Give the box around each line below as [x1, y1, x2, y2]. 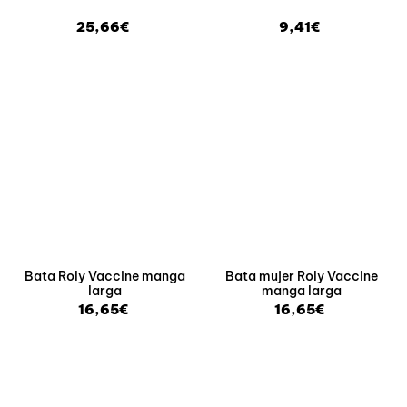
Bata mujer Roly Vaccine [225, 267, 379, 284]
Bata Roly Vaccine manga [25, 267, 186, 284]
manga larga [262, 282, 342, 299]
